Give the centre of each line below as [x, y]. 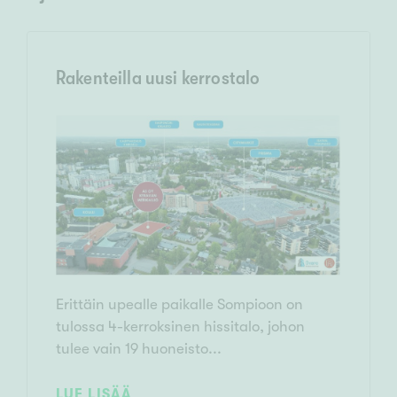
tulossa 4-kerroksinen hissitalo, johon [180, 326]
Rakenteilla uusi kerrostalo [158, 77]
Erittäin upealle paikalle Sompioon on [179, 304]
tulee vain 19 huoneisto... [139, 348]
